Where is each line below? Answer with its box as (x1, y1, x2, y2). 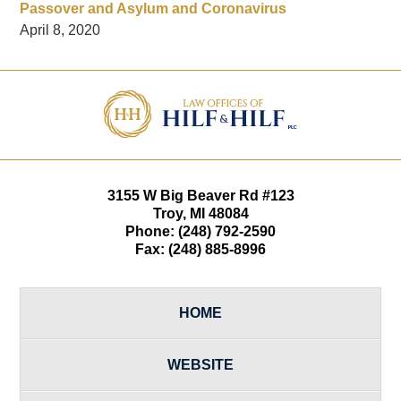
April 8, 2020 (20, 21, 101, 38)
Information (200, 93, 270, 109)
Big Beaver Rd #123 (159, 187, 294, 203)
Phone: (125, 223, 178, 239)
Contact (200, 72, 249, 88)
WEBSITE (167, 356, 234, 372)
